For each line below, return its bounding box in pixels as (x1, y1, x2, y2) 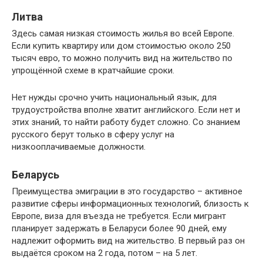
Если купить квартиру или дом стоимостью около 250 (12, 41, 231, 52)
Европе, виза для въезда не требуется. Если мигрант (12, 211, 226, 222)
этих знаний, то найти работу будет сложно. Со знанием (12, 117, 240, 128)
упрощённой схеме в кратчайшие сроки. (12, 65, 174, 76)
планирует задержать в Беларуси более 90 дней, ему (12, 223, 227, 234)
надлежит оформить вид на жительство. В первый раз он (12, 235, 245, 247)
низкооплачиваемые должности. (12, 141, 146, 153)
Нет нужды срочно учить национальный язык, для (12, 92, 217, 103)
